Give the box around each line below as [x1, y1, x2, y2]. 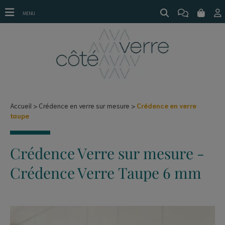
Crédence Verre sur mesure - [10, 143, 204, 163]
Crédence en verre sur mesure [39, 101, 130, 110]
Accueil [10, 101, 32, 110]
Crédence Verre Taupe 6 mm [10, 162, 201, 183]
